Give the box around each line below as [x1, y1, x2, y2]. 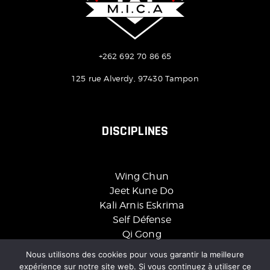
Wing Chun [115, 171, 169, 183]
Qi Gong [122, 228, 162, 240]
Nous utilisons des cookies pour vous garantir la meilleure [26, 250, 244, 259]
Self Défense [112, 214, 171, 226]
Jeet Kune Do [110, 185, 174, 197]
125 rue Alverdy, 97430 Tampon [71, 74, 199, 84]
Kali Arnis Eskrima [99, 199, 184, 212]
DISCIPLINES [102, 123, 168, 140]
